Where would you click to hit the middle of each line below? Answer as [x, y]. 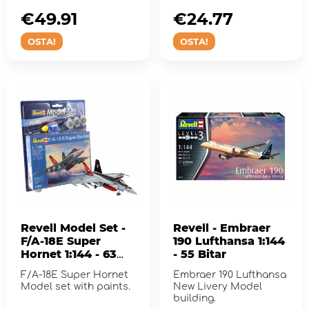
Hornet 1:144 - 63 [69, 254]
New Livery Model [217, 286]
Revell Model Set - [73, 228]
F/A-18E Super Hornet [74, 275]
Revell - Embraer [221, 228]
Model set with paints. [76, 286]
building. [194, 298]
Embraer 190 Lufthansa [229, 275]
